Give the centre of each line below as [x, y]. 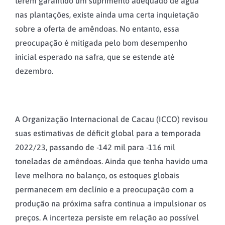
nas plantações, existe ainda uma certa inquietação [107, 15]
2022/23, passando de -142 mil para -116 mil [95, 147]
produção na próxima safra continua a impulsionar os [111, 204]
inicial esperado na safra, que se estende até [95, 57]
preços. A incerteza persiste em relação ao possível [107, 218]
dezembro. [34, 71]
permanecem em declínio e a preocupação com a [104, 190]
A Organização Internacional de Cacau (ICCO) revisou [111, 119]
